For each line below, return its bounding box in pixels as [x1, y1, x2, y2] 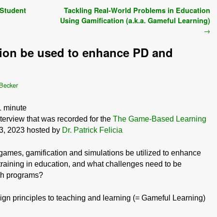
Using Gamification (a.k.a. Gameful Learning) [60, 15, 210, 25]
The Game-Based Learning [113, 114, 206, 123]
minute [3, 103, 27, 112]
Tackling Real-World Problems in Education [64, 5, 210, 15]
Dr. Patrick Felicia [62, 125, 123, 134]
